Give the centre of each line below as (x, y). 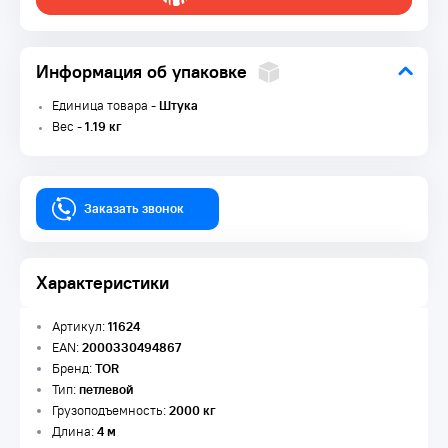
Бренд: (73, 368)
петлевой (106, 389)
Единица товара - (105, 105)
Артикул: (80, 326)
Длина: (74, 431)
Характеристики (102, 282)
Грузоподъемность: (110, 410)
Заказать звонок (134, 208)
